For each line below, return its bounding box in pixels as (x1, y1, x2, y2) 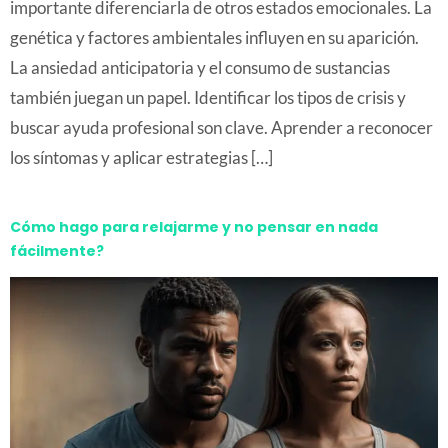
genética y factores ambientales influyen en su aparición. (10, 27, 419, 49)
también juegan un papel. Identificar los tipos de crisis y (10, 87, 406, 109)
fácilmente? (10, 241, 104, 262)
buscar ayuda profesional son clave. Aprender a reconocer (10, 117, 433, 139)
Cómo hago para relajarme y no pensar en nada (10, 217, 378, 238)
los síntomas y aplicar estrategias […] (10, 147, 273, 169)
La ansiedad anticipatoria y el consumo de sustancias (10, 57, 390, 79)
